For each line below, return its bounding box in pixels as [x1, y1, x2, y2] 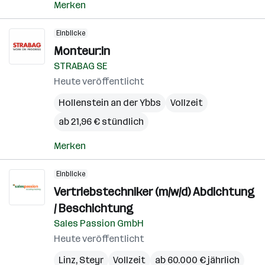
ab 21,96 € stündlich [59, 116, 144, 127]
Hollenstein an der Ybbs [59, 97, 161, 108]
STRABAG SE [54, 60, 107, 72]
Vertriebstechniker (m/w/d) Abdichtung [54, 185, 254, 199]
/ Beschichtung [54, 201, 133, 215]
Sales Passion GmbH [54, 218, 144, 229]
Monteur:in [54, 44, 110, 58]
